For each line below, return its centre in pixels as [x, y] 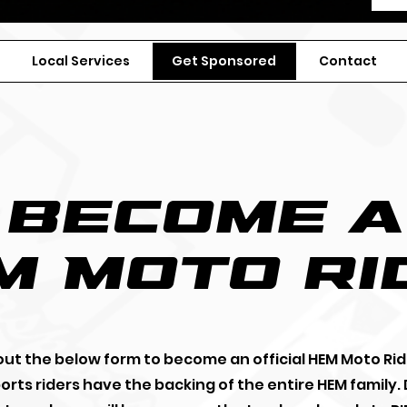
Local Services [81, 61]
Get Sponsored [224, 61]
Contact [347, 61]
